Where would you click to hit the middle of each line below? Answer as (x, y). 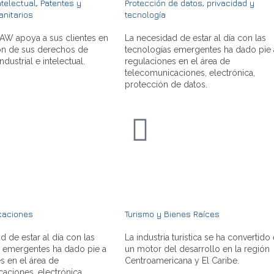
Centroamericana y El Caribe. (182, 260)
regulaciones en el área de (177, 61)
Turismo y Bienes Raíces (172, 213)
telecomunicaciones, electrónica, (190, 72)
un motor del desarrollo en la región (197, 249)
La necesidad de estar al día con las (195, 38)
